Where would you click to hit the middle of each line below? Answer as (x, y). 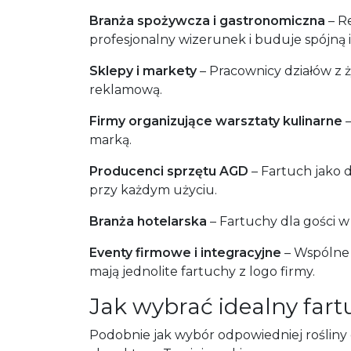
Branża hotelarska (148, 221)
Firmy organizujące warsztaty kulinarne (216, 121)
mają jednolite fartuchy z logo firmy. (202, 271)
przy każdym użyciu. (153, 190)
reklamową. (126, 90)
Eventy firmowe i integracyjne (185, 253)
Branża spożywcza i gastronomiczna (207, 21)
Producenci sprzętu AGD (169, 171)
